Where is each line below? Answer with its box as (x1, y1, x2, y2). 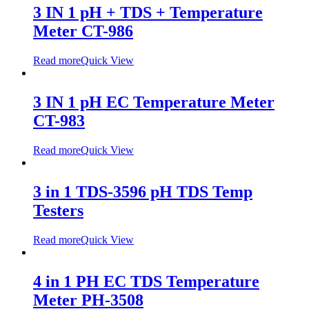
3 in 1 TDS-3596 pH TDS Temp (33, 183, 252, 201)
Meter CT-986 (33, 22, 133, 41)
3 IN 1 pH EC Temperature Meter (33, 93, 275, 112)
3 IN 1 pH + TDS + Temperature (33, 3, 263, 22)
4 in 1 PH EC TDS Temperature (33, 272, 259, 290)
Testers (33, 201, 83, 220)
